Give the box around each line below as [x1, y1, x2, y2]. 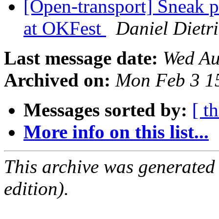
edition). [4, 178, 69, 199]
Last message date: [4, 47, 158, 69]
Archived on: [4, 69, 110, 91]
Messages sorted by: [23, 99, 187, 121]
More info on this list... [23, 121, 209, 143]
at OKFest [23, 18, 106, 39]
